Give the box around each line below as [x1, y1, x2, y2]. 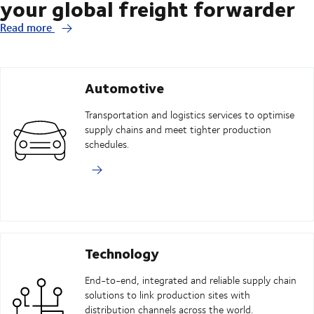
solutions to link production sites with [85, 287, 250, 303]
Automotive [85, 76, 164, 99]
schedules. [85, 137, 129, 152]
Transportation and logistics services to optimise [85, 107, 294, 123]
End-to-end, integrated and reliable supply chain [85, 273, 296, 288]
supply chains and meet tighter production [85, 122, 271, 137]
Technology [85, 242, 159, 264]
